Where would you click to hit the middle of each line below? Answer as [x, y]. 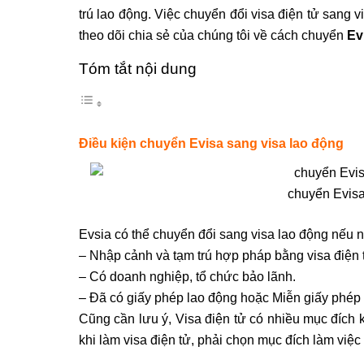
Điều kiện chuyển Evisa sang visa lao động [211, 143]
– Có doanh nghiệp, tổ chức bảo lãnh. [187, 276]
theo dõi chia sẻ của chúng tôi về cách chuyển [213, 35]
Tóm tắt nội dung [138, 69]
